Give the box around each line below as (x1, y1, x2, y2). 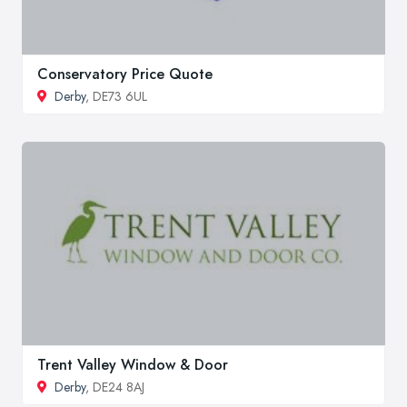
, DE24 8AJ (85, 377, 144, 396)
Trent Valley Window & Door (37, 353, 228, 375)
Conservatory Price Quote (37, 63, 213, 84)
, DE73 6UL (85, 86, 147, 105)
